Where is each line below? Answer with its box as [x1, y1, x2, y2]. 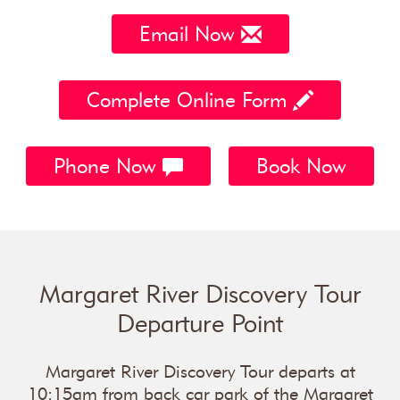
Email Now [138, 21, 241, 46]
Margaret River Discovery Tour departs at [45, 361, 355, 382]
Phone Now [54, 154, 162, 179]
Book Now [256, 154, 346, 179]
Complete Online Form [87, 87, 293, 112]
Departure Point [117, 308, 283, 338]
